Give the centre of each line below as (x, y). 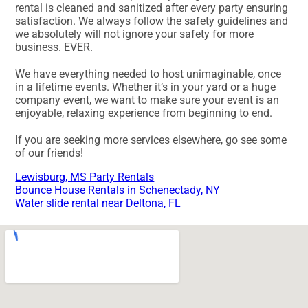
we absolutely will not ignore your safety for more (135, 34)
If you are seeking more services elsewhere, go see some (151, 140)
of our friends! (49, 153)
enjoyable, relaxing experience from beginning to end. (144, 113)
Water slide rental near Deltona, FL (98, 203)
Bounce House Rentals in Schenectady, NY (118, 190)
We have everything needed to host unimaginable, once (148, 74)
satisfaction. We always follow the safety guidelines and (152, 21)
